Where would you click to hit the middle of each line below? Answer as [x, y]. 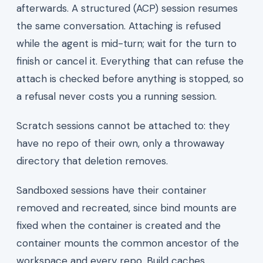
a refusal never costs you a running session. [117, 96]
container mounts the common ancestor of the [128, 243]
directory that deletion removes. [92, 161]
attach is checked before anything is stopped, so [130, 78]
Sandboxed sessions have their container [112, 190]
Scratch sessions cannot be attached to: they [123, 125]
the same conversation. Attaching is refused [119, 26]
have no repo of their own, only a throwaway [120, 143]
